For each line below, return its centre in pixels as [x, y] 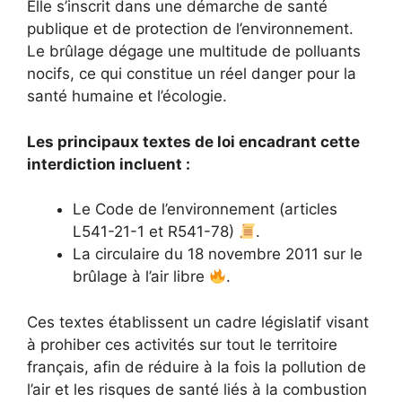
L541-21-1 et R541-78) [156, 232]
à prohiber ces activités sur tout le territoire [182, 344]
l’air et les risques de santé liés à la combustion [197, 389]
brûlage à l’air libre [141, 277]
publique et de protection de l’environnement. [190, 29]
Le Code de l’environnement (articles [205, 210]
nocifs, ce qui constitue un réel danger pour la [192, 74]
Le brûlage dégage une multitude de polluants [194, 52]
